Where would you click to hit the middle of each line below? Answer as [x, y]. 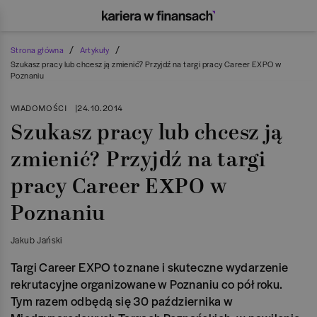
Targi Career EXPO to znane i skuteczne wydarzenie [150, 267]
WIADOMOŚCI [39, 108]
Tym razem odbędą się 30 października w [122, 301]
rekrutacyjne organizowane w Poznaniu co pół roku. [147, 284]
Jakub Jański [36, 240]
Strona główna [38, 50]
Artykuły [94, 50]
